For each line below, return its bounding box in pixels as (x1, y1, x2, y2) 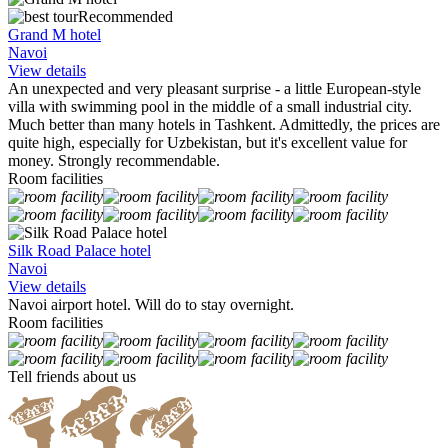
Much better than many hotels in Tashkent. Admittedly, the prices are (8, 116, 440, 134)
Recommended (78, 8, 173, 26)
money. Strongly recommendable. (8, 152, 220, 170)
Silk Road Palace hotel (8, 242, 151, 260)
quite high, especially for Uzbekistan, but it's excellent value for (8, 134, 407, 152)
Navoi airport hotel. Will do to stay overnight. (8, 296, 294, 314)
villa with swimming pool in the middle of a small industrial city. (8, 98, 412, 116)
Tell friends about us (8, 368, 136, 386)
